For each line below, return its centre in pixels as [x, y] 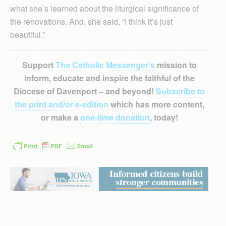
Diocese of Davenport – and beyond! [85, 91]
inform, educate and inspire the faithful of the [109, 78]
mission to [176, 65]
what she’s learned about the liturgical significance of [104, 8]
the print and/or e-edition [61, 104]
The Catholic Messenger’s [105, 65]
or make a [60, 117]
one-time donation [115, 117]
